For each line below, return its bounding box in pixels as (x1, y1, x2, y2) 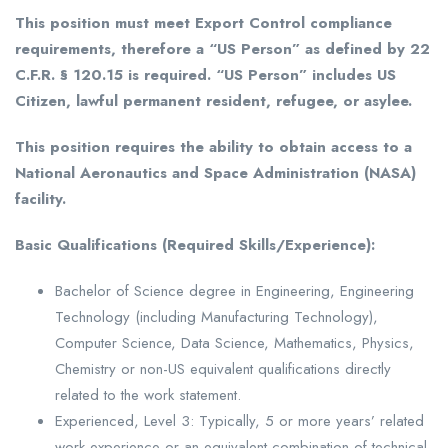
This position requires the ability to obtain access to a (15, 136, 412, 159)
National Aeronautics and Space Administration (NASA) (15, 162, 416, 185)
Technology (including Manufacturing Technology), (55, 306, 378, 329)
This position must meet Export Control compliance (15, 12, 392, 35)
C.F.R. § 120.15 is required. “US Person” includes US (15, 64, 396, 87)
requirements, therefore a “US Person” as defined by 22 (15, 38, 430, 61)
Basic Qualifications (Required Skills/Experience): (15, 234, 375, 257)
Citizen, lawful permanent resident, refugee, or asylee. (15, 90, 412, 113)
